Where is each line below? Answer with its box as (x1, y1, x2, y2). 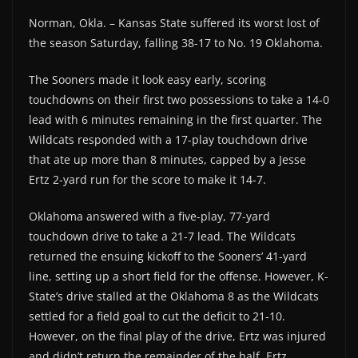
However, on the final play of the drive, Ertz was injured (29, 328, 326, 344)
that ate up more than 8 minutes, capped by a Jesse (29, 152, 306, 168)
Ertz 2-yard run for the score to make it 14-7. (29, 172, 266, 188)
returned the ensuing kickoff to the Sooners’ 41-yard (29, 249, 307, 265)
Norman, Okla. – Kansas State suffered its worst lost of (29, 15, 320, 31)
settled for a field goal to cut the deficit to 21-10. (29, 308, 285, 324)
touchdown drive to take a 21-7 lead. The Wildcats (29, 229, 296, 245)
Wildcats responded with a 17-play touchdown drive (29, 132, 308, 148)
